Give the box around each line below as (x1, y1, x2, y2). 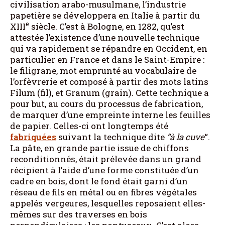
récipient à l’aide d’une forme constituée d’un (10, 164, 199, 176)
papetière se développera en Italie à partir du (10, 9, 200, 21)
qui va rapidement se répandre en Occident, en (10, 42, 207, 54)
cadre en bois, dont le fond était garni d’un (10, 175, 188, 187)
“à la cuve (167, 131, 204, 143)
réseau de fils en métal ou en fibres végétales (10, 186, 197, 198)
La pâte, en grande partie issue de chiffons (10, 142, 189, 154)
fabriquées (10, 131, 56, 143)
